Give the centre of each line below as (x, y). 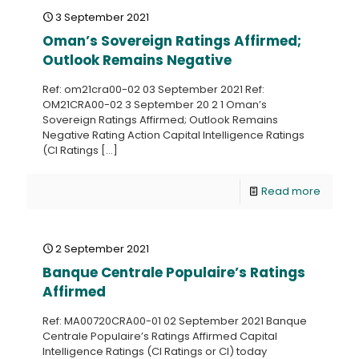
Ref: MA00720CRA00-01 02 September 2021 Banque (175, 321)
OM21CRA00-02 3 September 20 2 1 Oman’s (155, 105)
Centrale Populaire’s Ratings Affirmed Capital (160, 336)
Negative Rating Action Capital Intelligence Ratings (173, 135)
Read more (291, 191)
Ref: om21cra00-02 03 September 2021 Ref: (153, 89)
